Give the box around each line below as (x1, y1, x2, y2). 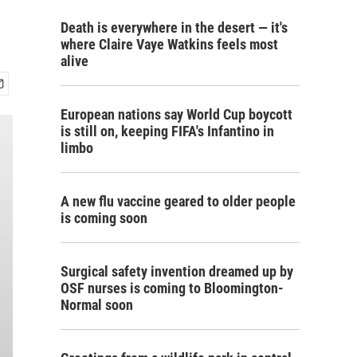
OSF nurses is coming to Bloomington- (61, 280, 284, 296)
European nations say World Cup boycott (61, 106, 292, 123)
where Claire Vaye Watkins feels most (61, 36, 278, 53)
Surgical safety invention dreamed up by (61, 263, 293, 280)
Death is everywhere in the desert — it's (61, 19, 288, 36)
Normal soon (61, 296, 133, 313)
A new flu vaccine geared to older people (61, 193, 296, 210)
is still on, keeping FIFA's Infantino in (61, 123, 274, 139)
